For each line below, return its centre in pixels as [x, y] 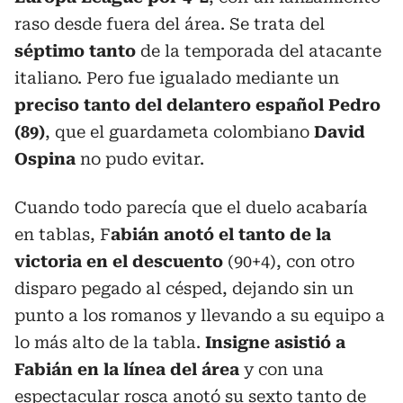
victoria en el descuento [119, 261]
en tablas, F [63, 234]
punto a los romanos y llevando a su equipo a [200, 315]
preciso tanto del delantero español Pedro [197, 104]
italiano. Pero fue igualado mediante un [177, 77]
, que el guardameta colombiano [179, 131]
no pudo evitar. [140, 158]
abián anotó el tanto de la [221, 234]
